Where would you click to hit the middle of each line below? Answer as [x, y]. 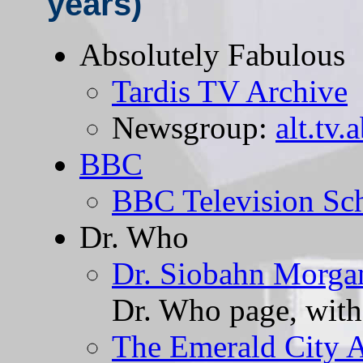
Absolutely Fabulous [212, 55]
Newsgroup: [194, 128]
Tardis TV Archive [230, 92]
